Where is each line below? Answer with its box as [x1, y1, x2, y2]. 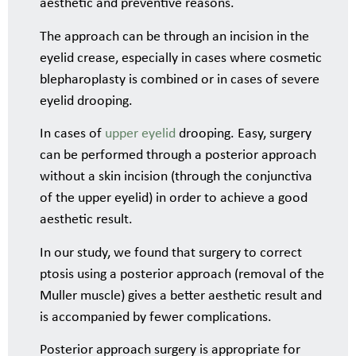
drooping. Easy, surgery [176, 126, 311, 142]
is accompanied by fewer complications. [40, 309, 272, 325]
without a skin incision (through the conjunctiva [40, 169, 312, 185]
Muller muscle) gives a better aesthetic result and [40, 288, 322, 304]
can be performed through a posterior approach [40, 148, 316, 164]
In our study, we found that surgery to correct [40, 245, 302, 261]
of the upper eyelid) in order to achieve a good [40, 191, 308, 207]
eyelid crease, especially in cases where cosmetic [40, 50, 322, 66]
